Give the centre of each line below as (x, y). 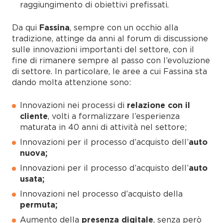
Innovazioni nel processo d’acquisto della (101, 194)
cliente (34, 116)
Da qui (26, 28)
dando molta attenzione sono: (71, 82)
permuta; (39, 205)
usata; (32, 179)
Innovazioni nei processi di (73, 105)
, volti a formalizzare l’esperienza (114, 116)
